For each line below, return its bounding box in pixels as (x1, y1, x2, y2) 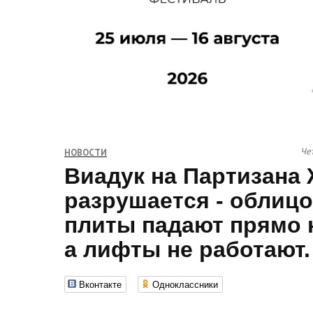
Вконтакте (79, 277, 122, 291)
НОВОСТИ (64, 147, 107, 159)
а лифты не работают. (64, 237, 310, 262)
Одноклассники (152, 277, 218, 291)
